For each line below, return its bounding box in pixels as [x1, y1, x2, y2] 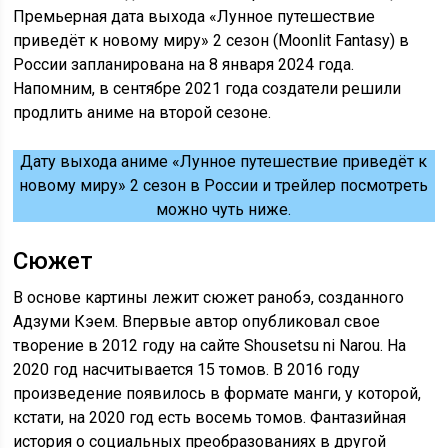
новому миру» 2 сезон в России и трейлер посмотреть [19, 176, 429, 196]
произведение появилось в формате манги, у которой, [13, 384, 422, 404]
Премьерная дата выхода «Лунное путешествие [13, 7, 376, 27]
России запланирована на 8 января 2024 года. [13, 55, 355, 75]
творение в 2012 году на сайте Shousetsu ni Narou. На [13, 336, 407, 356]
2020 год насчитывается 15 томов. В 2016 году [13, 360, 361, 380]
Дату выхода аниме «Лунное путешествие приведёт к [20, 152, 428, 172]
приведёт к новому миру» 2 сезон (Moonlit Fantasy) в [13, 31, 410, 51]
